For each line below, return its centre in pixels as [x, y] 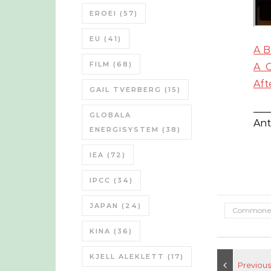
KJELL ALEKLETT [127, 256]
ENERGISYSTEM [124, 129]
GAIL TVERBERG [126, 90]
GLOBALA [110, 115]
